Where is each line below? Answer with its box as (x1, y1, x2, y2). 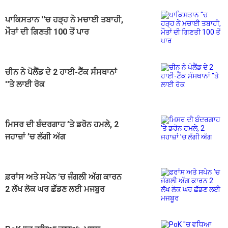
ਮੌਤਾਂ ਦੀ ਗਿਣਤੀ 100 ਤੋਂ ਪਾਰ (5, 26, 89, 37)
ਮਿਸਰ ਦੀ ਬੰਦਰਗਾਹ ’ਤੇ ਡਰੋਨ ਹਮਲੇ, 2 (5, 119, 119, 129)
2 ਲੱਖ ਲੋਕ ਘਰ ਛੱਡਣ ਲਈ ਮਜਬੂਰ (5, 184, 105, 194)
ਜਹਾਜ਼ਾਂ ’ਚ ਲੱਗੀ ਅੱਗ (5, 131, 66, 141)
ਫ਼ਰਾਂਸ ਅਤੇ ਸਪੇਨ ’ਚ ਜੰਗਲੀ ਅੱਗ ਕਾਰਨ (5, 172, 122, 182)
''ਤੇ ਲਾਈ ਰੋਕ (5, 79, 45, 89)
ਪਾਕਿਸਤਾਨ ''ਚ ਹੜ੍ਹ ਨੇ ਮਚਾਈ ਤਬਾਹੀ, (5, 14, 123, 24)
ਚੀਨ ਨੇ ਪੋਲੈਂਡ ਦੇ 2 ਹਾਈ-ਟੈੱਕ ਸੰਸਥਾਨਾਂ (5, 67, 117, 77)
